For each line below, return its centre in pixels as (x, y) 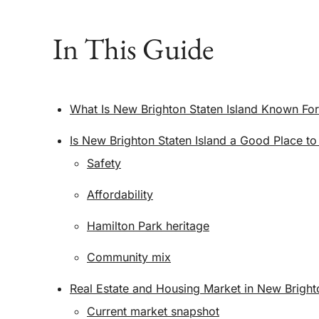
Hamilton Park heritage (148, 226)
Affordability (120, 194)
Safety (104, 163)
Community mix (129, 257)
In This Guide (133, 49)
